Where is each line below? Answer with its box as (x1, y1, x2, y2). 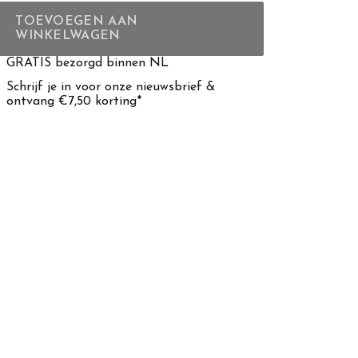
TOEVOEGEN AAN (15, 14, 138, 28)
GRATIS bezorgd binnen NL (6, 56, 169, 70)
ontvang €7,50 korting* (6, 94, 142, 108)
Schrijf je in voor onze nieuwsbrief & (6, 80, 216, 93)
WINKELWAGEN (15, 29, 121, 42)
